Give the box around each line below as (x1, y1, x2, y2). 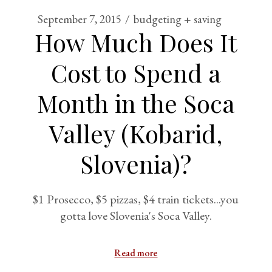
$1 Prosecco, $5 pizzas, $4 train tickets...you (33, 191, 239, 207)
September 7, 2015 (38, 12, 122, 27)
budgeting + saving (134, 12, 222, 27)
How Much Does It (35, 26, 237, 58)
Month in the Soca (36, 87, 235, 119)
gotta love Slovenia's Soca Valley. (59, 208, 212, 223)
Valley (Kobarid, (49, 117, 223, 149)
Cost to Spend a (50, 56, 221, 89)
